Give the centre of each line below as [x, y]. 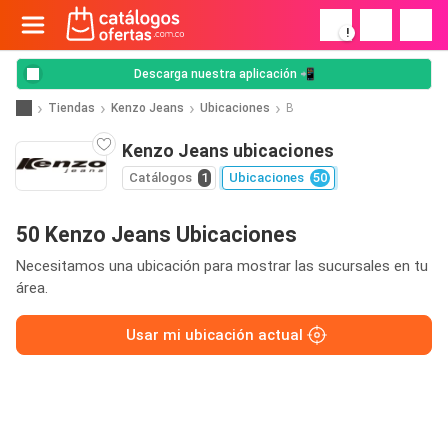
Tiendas [71, 107]
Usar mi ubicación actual [214, 335]
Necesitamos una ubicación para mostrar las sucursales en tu [222, 266]
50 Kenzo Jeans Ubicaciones [156, 234]
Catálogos [160, 177]
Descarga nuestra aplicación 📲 [224, 74]
